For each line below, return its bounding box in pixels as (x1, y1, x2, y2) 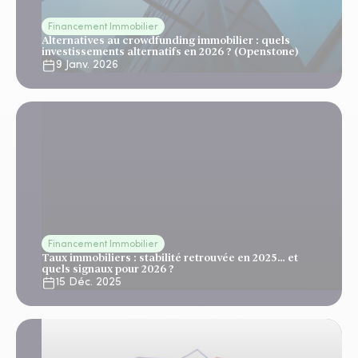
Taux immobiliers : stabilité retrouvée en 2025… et (42, 252, 298, 264)
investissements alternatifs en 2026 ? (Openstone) (42, 46, 299, 58)
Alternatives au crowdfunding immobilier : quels (42, 34, 290, 46)
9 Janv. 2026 (56, 59, 118, 71)
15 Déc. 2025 (56, 276, 121, 288)
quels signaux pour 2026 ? (42, 263, 174, 275)
